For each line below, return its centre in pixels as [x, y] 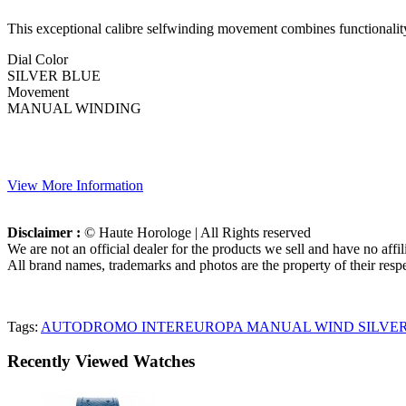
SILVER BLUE [54, 75]
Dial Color [38, 59]
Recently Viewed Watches [101, 362]
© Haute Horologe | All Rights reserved [198, 232]
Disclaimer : [46, 232]
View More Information [75, 185]
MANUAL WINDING [74, 108]
